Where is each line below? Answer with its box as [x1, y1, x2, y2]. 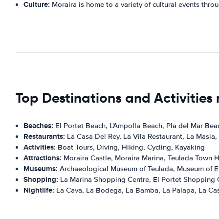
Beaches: [23, 120, 53, 131]
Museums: [23, 163, 58, 174]
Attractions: [23, 152, 62, 163]
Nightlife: [23, 184, 54, 196]
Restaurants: [23, 131, 65, 142]
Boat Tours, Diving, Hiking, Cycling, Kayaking [56, 142, 205, 152]
